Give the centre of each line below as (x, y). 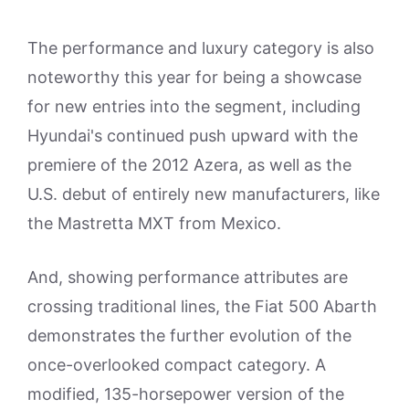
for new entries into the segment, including (194, 106)
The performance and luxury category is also (201, 48)
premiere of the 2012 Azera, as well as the (189, 165)
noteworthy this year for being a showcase (194, 77)
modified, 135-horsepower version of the (186, 394)
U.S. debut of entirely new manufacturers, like (204, 194)
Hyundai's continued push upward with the (193, 136)
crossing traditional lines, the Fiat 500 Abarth (202, 306)
